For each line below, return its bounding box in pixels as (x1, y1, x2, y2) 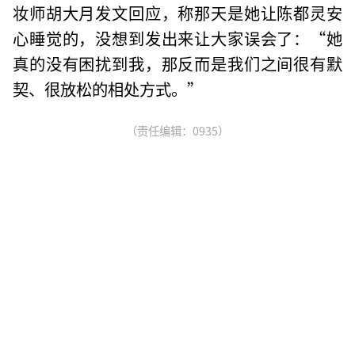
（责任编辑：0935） (126, 121, 229, 139)
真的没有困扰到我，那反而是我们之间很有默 (13, 51, 342, 75)
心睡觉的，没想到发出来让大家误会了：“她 (13, 25, 342, 50)
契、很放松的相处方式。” (13, 76, 204, 101)
